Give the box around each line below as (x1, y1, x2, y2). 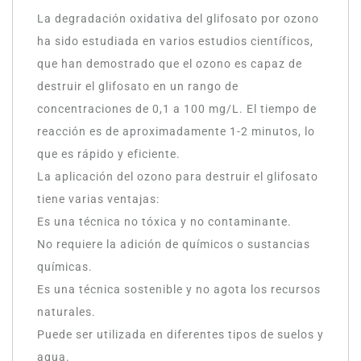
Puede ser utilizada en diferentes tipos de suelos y (37, 328, 324, 341)
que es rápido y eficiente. (37, 147, 180, 160)
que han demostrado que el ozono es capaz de (37, 57, 302, 70)
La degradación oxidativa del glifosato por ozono (37, 12, 319, 25)
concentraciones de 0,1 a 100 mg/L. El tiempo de (37, 102, 317, 115)
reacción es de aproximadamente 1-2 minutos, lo (37, 125, 315, 138)
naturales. (37, 305, 96, 318)
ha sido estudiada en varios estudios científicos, (37, 35, 313, 48)
